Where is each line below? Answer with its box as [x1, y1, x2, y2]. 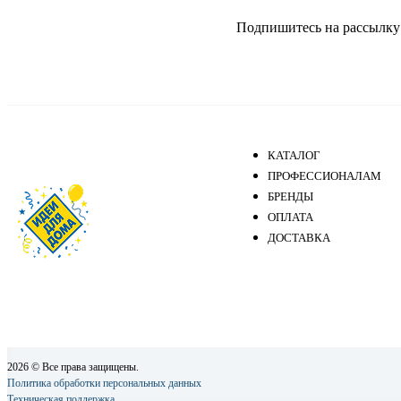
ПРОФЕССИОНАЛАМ [267, 169, 381, 183]
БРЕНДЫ [267, 190, 313, 204]
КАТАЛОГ [267, 149, 320, 163]
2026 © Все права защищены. [7, 361, 139, 374]
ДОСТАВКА [267, 231, 330, 245]
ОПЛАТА [267, 210, 313, 225]
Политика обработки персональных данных [7, 377, 201, 390]
